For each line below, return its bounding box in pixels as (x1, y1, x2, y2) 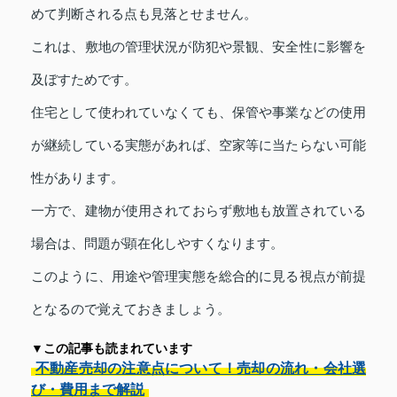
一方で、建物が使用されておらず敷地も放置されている (31, 203, 366, 219)
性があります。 (31, 170, 124, 186)
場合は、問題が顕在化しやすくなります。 (31, 236, 284, 252)
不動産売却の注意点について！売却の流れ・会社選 (35, 361, 366, 377)
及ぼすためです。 (31, 72, 137, 88)
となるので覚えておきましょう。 (31, 301, 230, 317)
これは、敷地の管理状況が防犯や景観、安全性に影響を (31, 39, 366, 55)
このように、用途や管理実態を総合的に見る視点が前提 (31, 269, 366, 284)
